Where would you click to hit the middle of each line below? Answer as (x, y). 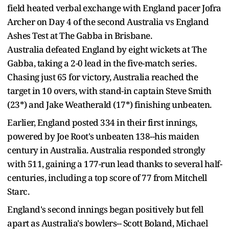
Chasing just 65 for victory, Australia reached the (102, 77)
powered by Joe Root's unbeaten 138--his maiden (103, 136)
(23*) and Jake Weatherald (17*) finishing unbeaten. (109, 104)
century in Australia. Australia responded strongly (106, 150)
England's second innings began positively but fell (105, 209)
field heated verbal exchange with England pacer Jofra (114, 8)
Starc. (18, 191)
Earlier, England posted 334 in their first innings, (102, 122)
